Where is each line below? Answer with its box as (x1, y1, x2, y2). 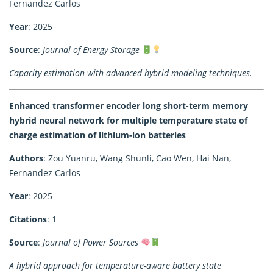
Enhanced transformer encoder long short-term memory (9, 99, 248, 112)
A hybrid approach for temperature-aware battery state (9, 259, 221, 271)
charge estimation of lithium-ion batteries (9, 129, 186, 141)
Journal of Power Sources (43, 236, 138, 248)
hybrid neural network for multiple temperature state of (9, 114, 247, 126)
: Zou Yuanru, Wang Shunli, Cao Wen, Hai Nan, (43, 152, 231, 164)
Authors (9, 152, 43, 164)
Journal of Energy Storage (43, 43, 140, 55)
